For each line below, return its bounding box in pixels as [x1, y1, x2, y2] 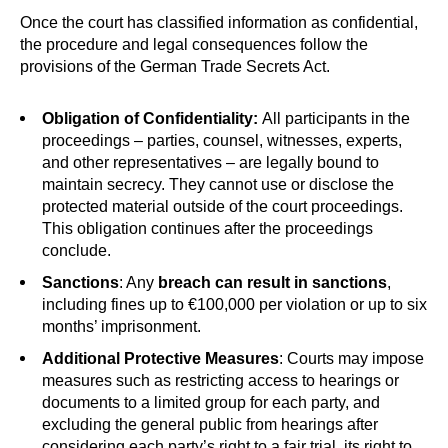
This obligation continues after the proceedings [42, 220, 373, 237]
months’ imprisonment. [42, 318, 201, 335]
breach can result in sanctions [158, 274, 387, 291]
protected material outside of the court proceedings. [42, 198, 403, 215]
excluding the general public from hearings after [42, 416, 378, 433]
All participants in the [262, 110, 410, 127]
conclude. [42, 242, 111, 259]
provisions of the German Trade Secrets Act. [20, 58, 330, 75]
